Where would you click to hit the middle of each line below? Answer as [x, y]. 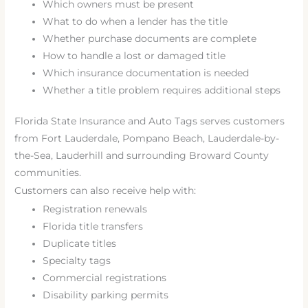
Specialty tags [77, 260]
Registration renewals [95, 209]
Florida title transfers [93, 226]
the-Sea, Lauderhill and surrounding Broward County [142, 156]
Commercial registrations [105, 277]
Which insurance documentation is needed [146, 73]
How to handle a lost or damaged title [134, 55]
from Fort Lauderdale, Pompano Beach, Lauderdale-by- [147, 139]
